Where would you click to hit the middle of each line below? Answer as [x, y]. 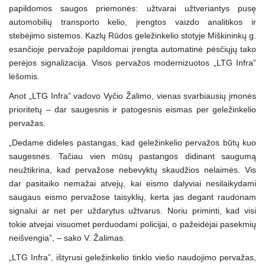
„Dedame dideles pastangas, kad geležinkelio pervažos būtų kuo [132, 143]
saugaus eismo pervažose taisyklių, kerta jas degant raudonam [132, 197]
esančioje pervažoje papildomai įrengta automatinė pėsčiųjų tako [132, 49]
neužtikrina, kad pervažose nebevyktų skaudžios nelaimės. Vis [132, 170]
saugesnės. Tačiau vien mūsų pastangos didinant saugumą [132, 156]
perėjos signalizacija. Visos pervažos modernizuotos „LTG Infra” [132, 63]
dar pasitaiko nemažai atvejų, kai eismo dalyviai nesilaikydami [132, 184]
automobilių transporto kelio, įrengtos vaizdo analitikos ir [132, 22]
